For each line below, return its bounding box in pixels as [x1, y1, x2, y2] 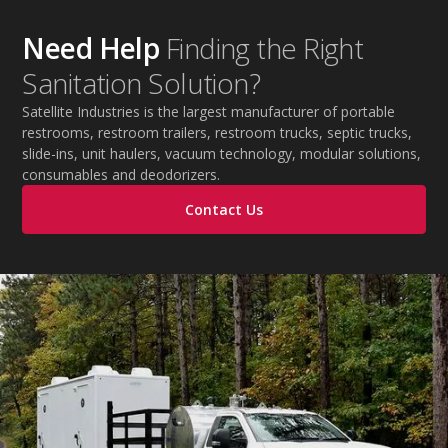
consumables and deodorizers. [22, 165, 221, 184]
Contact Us [185, 200, 263, 219]
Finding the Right [165, 29, 364, 67]
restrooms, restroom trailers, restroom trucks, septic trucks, [22, 123, 413, 142]
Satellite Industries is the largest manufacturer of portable [22, 102, 396, 121]
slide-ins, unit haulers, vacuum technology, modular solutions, [22, 144, 422, 163]
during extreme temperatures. [22, 8, 216, 27]
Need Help [22, 29, 166, 67]
